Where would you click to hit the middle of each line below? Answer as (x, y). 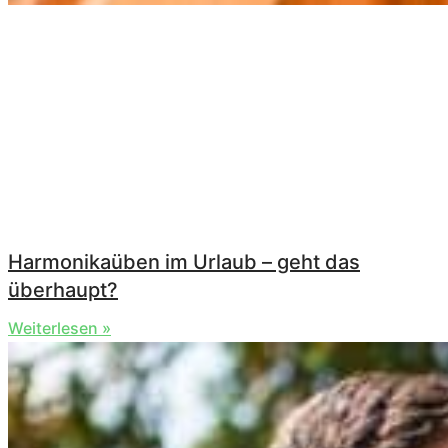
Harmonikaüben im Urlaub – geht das (184, 262)
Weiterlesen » (59, 328)
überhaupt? (63, 290)
